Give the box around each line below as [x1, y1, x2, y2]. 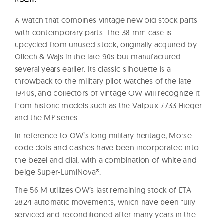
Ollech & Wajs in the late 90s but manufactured [15, 52, 181, 62]
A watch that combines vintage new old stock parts [15, 15, 198, 25]
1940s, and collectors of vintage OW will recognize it [15, 88, 200, 98]
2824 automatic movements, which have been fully [15, 197, 196, 207]
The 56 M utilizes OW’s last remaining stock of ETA [15, 185, 191, 195]
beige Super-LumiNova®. [15, 167, 101, 177]
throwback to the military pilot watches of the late [15, 76, 192, 86]
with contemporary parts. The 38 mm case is [15, 27, 172, 37]
